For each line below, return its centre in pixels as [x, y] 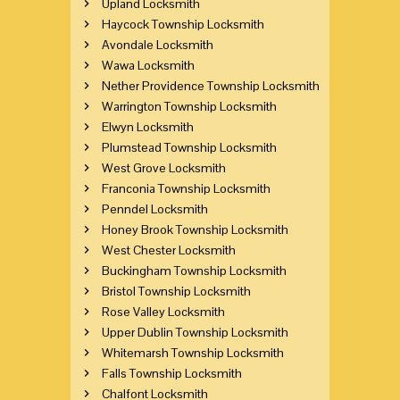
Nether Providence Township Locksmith [211, 85]
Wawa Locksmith [148, 65]
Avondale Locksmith [158, 44]
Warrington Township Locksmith [189, 106]
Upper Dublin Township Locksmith [195, 332]
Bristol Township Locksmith [176, 291]
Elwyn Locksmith [148, 126]
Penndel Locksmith [155, 208]
